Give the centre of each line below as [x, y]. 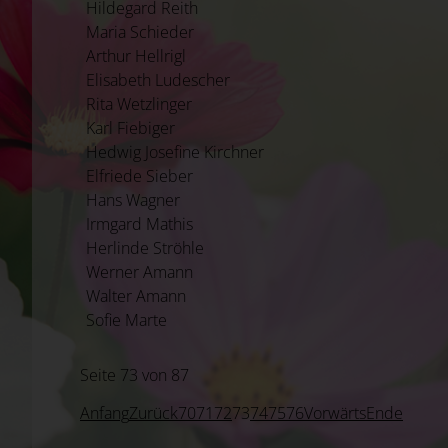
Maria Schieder [140, 31]
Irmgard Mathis [139, 223]
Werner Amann [139, 271]
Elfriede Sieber [139, 175]
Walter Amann [136, 295]
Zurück [153, 412]
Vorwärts [335, 412]
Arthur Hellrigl [136, 55]
